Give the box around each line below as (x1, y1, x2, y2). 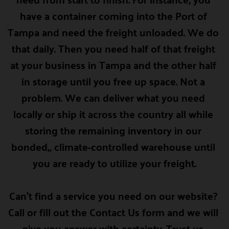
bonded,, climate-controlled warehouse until (11, 136, 215, 156)
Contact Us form (89, 202, 165, 221)
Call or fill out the (8, 202, 89, 221)
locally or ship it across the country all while (13, 104, 213, 123)
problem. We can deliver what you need (21, 87, 205, 107)
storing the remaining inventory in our (25, 120, 201, 140)
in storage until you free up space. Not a (21, 71, 205, 90)
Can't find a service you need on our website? (9, 186, 217, 205)
